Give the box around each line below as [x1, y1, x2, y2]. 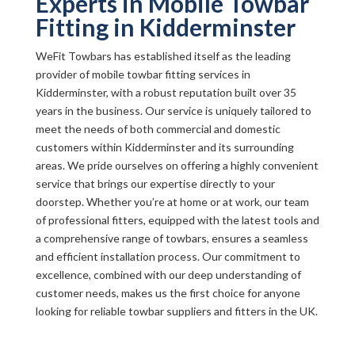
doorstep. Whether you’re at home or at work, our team [35, 195, 309, 208]
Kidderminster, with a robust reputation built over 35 [35, 86, 296, 99]
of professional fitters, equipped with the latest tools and [35, 213, 319, 227]
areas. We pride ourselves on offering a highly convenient [35, 158, 319, 172]
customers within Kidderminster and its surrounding [35, 140, 294, 154]
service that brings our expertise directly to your [35, 177, 275, 190]
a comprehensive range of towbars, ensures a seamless [35, 231, 308, 245]
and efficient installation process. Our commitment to [35, 250, 300, 263]
